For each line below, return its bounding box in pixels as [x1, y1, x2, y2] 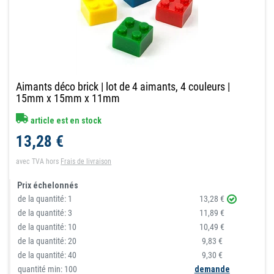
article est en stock [29, 115, 102, 125]
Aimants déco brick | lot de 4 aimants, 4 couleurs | [16, 80, 231, 93]
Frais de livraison [61, 157, 112, 166]
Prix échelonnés [17, 180, 79, 190]
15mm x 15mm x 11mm [16, 91, 120, 105]
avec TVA [16, 157, 45, 166]
